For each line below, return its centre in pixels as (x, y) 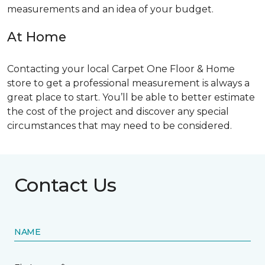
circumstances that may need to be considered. (119, 125)
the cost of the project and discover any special (118, 111)
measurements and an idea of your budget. (110, 9)
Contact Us (65, 185)
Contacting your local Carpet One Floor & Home (121, 69)
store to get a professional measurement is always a (128, 83)
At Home (37, 36)
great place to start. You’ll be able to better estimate (131, 97)
